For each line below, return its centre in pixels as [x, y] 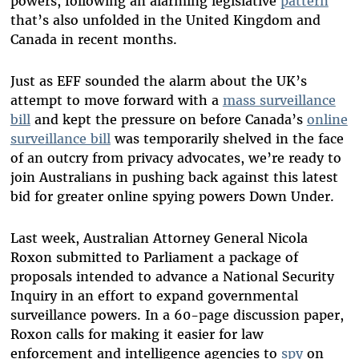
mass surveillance [279, 101]
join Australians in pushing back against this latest [174, 177]
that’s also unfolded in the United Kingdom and [165, 20]
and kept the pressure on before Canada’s [168, 120]
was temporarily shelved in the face [227, 139]
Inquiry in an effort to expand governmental [154, 296]
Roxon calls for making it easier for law [137, 335]
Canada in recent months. [93, 40]
